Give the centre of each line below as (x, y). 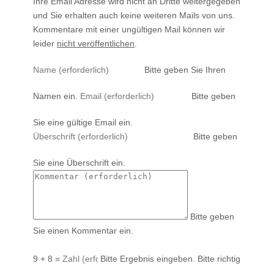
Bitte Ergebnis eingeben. (148, 258)
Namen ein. (55, 96)
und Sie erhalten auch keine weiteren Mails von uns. (134, 15)
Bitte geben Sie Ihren (185, 69)
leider (45, 43)
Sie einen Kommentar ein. (83, 230)
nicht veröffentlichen (96, 43)
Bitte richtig (219, 258)
